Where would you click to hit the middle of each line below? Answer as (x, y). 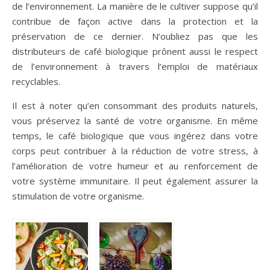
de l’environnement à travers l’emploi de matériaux (135, 67)
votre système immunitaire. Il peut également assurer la (135, 181)
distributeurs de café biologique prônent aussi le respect (135, 52)
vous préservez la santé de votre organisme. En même (135, 121)
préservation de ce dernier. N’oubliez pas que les (135, 36)
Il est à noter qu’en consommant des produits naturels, (135, 106)
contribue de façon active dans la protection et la (135, 21)
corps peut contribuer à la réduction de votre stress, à (135, 151)
